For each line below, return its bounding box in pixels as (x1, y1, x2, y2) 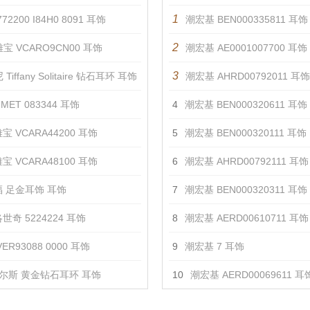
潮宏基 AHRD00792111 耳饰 (185, 156, 309, 167)
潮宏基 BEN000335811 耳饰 (185, 14, 308, 25)
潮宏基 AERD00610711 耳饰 (185, 212, 309, 224)
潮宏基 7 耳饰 (185, 241, 244, 252)
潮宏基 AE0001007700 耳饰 (185, 42, 307, 53)
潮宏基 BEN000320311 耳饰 (185, 184, 307, 195)
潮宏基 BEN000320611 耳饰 (185, 99, 307, 110)
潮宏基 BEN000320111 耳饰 (185, 127, 307, 138)
